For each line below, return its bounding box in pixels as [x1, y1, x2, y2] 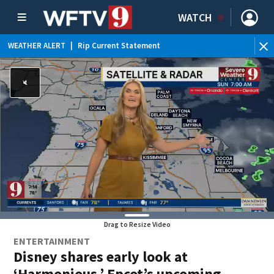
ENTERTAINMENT [13, 235, 91, 247]
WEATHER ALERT [8, 40, 65, 51]
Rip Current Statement [78, 40, 160, 51]
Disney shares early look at [13, 247, 188, 266]
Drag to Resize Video [103, 220, 171, 229]
